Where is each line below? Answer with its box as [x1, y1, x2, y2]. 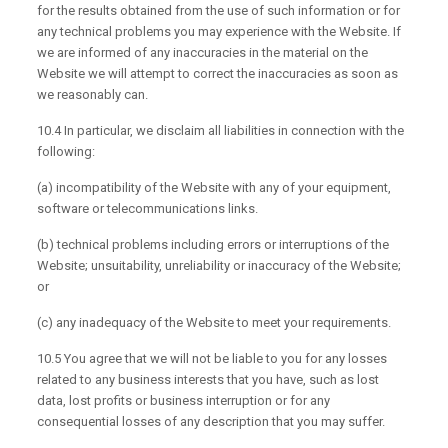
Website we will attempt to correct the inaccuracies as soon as [37, 66, 399, 82]
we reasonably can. [37, 87, 149, 103]
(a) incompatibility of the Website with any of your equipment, [37, 180, 392, 196]
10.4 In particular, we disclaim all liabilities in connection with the [37, 123, 405, 139]
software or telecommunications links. [37, 201, 259, 217]
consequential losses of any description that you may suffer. [37, 414, 386, 430]
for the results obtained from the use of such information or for [37, 3, 401, 19]
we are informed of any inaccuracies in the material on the [37, 45, 369, 61]
